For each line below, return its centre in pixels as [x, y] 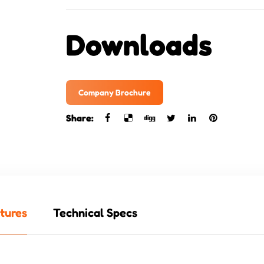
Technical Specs [95, 212]
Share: [80, 118]
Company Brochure [115, 92]
